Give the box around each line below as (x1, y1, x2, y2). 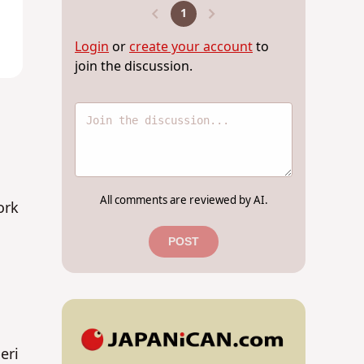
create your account (129, 37, 253, 57)
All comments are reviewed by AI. (99, 193, 268, 210)
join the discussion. (75, 57, 193, 76)
